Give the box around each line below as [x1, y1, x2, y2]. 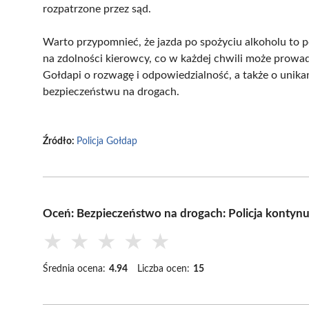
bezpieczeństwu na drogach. [43, 86, 179, 97]
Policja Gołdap [77, 136, 137, 146]
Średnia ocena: [43, 263, 106, 274]
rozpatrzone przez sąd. [43, 3, 151, 14]
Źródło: [43, 136, 77, 146]
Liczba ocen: [137, 263, 190, 274]
